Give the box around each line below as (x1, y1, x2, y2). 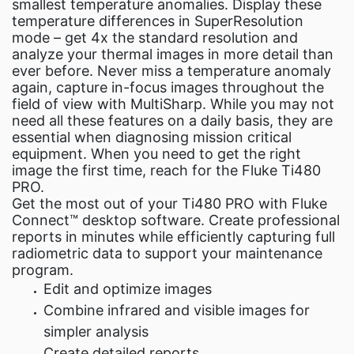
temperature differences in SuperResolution (12, 13, 303, 29)
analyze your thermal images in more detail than (12, 46, 333, 62)
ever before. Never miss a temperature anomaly (12, 62, 331, 79)
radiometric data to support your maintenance (12, 245, 322, 262)
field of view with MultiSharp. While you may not (12, 96, 334, 112)
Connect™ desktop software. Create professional (12, 212, 340, 228)
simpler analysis (43, 323, 149, 340)
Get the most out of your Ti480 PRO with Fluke (12, 195, 327, 212)
